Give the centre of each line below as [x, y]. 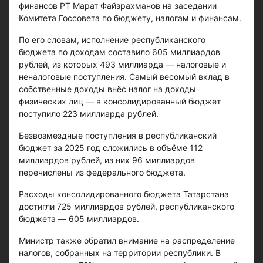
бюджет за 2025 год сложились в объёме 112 [111, 148]
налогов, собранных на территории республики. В [120, 253]
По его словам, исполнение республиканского [112, 40]
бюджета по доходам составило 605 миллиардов [119, 52]
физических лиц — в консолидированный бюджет [120, 101]
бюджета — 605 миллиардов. [79, 219]
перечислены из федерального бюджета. [102, 172]
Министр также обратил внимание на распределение [127, 240]
